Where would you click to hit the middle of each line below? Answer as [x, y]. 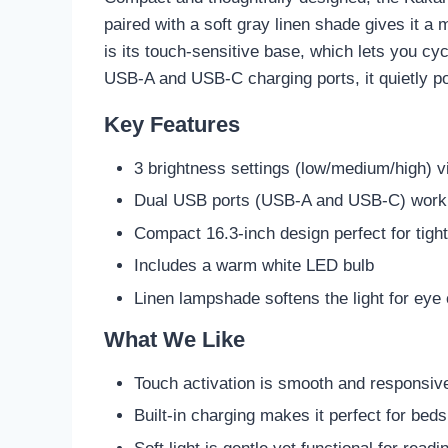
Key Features [172, 124]
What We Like [174, 339]
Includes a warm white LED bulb [253, 266]
